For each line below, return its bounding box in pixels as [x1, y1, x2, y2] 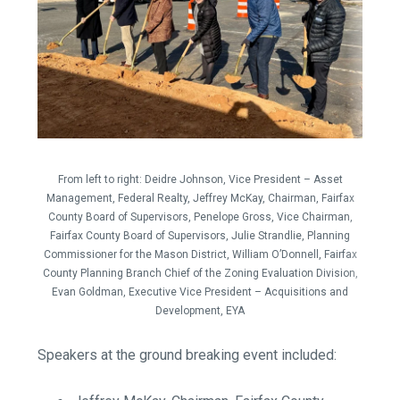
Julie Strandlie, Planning [231, 229, 350, 243]
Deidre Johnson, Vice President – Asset [144, 173, 343, 187]
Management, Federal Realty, [46, 192, 193, 205]
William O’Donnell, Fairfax [231, 248, 357, 262]
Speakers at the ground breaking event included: [37, 346, 337, 364]
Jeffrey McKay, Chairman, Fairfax [192, 192, 354, 205]
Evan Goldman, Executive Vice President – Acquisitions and [52, 286, 348, 299]
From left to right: [57, 173, 145, 187]
